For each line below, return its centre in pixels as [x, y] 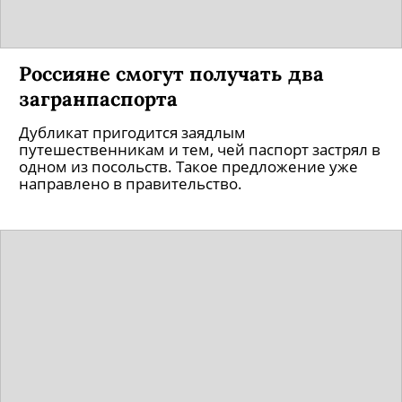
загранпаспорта [98, 98]
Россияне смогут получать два [171, 73]
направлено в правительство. [131, 184]
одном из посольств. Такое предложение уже [188, 166]
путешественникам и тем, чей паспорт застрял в [200, 149]
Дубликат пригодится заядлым [132, 132]
